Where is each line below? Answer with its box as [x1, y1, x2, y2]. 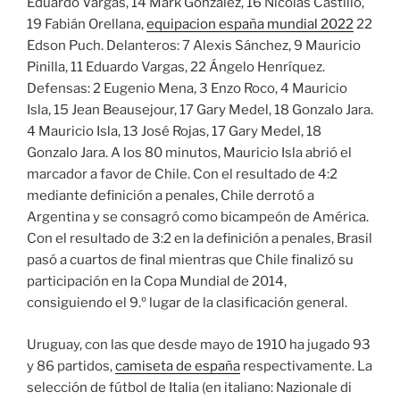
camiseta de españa [115, 357, 240, 374]
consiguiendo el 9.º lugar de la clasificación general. [27, 295, 347, 312]
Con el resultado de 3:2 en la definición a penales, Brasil [27, 230, 372, 247]
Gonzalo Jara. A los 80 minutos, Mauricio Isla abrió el [27, 145, 352, 162]
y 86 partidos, [27, 357, 115, 374]
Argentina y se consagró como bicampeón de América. [27, 209, 369, 226]
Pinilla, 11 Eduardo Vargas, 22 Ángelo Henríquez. [27, 59, 325, 76]
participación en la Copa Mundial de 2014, [27, 273, 287, 290]
